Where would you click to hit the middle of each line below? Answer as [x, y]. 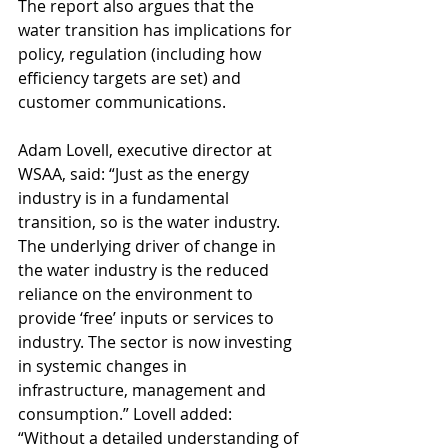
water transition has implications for [157, 30]
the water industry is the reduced [145, 270]
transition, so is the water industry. [151, 222]
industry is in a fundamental [125, 198]
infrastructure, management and [144, 390]
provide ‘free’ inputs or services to [148, 318]
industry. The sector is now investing [157, 342]
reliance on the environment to [137, 294]
